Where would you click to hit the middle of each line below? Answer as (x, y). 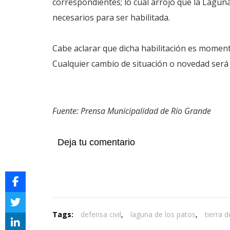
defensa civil (101, 214)
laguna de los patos (163, 214)
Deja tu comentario (96, 142)
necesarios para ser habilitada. (111, 17)
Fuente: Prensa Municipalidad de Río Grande (132, 111)
